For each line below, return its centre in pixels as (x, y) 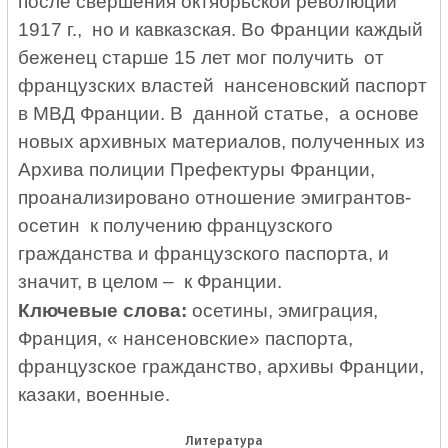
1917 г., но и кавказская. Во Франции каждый (221, 29)
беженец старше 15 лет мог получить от (201, 57)
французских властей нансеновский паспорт (223, 85)
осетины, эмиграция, (283, 310)
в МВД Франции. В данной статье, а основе (221, 113)
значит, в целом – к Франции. (150, 281)
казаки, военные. (94, 394)
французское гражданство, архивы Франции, (221, 366)
